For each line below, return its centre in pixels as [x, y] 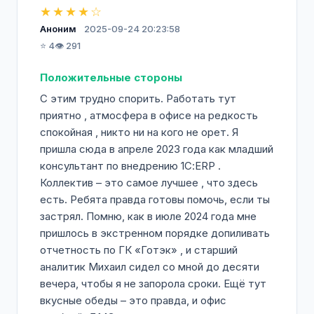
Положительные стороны [111, 77]
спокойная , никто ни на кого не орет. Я [139, 132]
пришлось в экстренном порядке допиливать [155, 233]
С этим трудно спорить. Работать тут [138, 98]
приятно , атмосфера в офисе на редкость [149, 115]
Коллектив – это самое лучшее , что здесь [149, 183]
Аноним [58, 29]
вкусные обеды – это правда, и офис [133, 300]
